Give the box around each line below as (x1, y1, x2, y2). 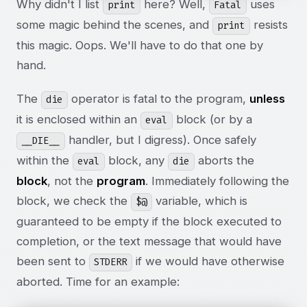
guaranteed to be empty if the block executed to (16, 214, 282, 229)
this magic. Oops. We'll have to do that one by (16, 38, 263, 53)
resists (249, 18, 288, 32)
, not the (47, 174, 97, 188)
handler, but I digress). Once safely (64, 133, 256, 147)
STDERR (94, 256, 127, 269)
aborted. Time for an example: (16, 275, 180, 289)
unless (249, 92, 285, 106)
